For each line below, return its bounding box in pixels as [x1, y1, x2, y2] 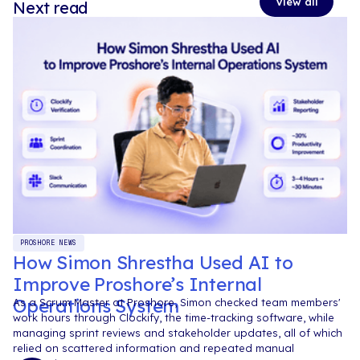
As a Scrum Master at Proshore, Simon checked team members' [13, 296, 341, 309]
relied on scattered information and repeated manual [13, 342, 294, 355]
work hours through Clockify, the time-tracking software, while [13, 311, 334, 325]
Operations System [13, 293, 180, 317]
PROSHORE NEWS [20, 239, 77, 247]
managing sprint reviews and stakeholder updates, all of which [13, 326, 342, 340]
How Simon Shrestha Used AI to [13, 250, 293, 274]
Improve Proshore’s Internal [13, 272, 262, 296]
